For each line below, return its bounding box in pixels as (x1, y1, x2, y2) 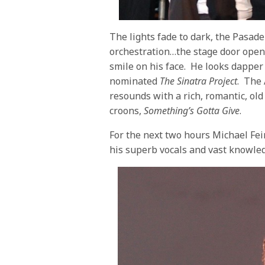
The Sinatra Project (160, 74, 238, 88)
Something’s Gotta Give (144, 104, 240, 117)
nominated (109, 74, 160, 88)
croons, (109, 104, 144, 117)
